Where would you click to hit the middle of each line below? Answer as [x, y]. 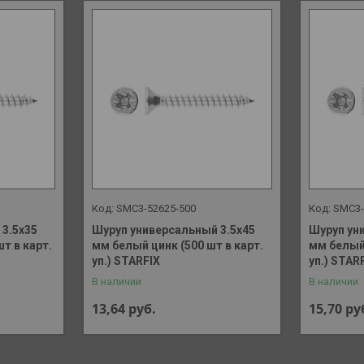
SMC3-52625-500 [156, 209]
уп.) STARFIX [126, 261]
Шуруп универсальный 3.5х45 [173, 230]
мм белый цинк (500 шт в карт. [177, 246]
